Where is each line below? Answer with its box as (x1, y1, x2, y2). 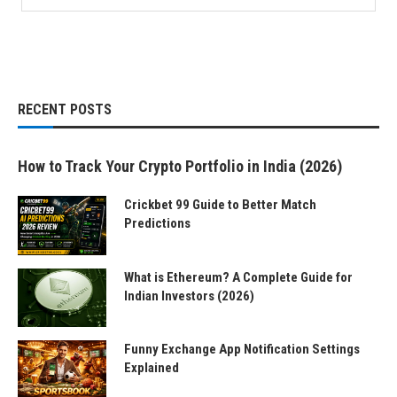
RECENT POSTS (18, 101, 112, 118)
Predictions (124, 215, 191, 231)
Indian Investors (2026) (124, 287, 254, 304)
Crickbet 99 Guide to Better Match (124, 197, 316, 213)
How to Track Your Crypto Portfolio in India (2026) (18, 157, 342, 175)
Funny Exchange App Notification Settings (124, 341, 360, 358)
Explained (124, 360, 179, 377)
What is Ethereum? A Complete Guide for (124, 269, 353, 285)
